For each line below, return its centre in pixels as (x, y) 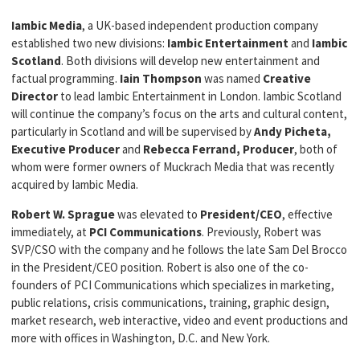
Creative (287, 78)
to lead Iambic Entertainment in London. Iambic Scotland (200, 96)
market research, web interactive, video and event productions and (180, 320)
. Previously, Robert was (262, 232)
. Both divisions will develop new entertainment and (190, 61)
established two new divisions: (89, 43)
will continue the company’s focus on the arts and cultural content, (179, 114)
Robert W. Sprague (63, 214)
